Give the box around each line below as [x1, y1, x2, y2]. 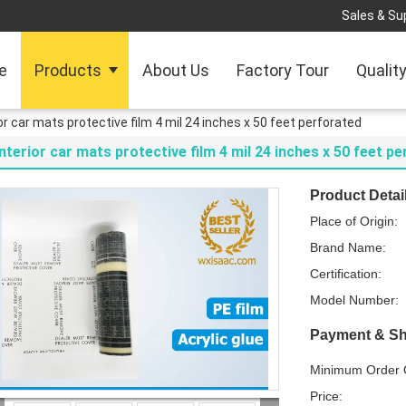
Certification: [310, 266, 382, 281]
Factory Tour [237, 61, 329, 80]
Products [34, 61, 101, 80]
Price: [310, 389, 343, 403]
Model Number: [310, 293, 399, 307]
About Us [142, 61, 209, 80]
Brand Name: [310, 240, 386, 255]
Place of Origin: [310, 214, 398, 228]
